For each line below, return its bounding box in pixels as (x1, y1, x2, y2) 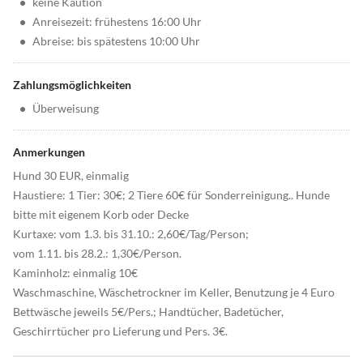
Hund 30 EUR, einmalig (13, 169, 129, 183)
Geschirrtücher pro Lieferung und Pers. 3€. (13, 324, 228, 339)
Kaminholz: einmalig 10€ (13, 266, 138, 280)
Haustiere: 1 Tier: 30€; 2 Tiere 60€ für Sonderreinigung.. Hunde (13, 188, 330, 203)
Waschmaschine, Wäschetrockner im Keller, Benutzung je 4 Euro (13, 285, 335, 300)
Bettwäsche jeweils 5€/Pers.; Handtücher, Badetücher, (13, 305, 284, 319)
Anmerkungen (13, 145, 85, 160)
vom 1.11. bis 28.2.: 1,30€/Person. (13, 246, 181, 261)
